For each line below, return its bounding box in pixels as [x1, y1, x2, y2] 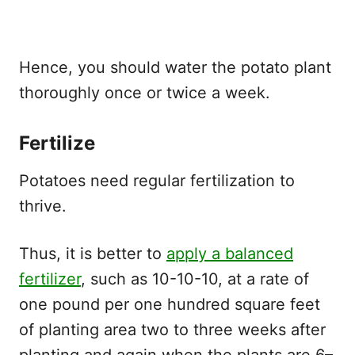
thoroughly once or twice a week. [19, 82, 270, 102]
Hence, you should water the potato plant [19, 57, 331, 77]
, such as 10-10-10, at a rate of [81, 269, 309, 288]
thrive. [19, 196, 67, 216]
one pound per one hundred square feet [19, 294, 320, 314]
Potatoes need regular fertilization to [19, 170, 295, 190]
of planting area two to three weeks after [19, 319, 326, 339]
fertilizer [19, 269, 81, 288]
